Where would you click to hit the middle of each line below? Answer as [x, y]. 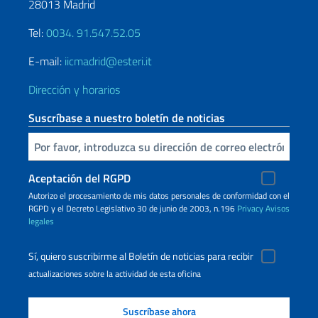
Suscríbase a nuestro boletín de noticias [127, 118]
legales [41, 221]
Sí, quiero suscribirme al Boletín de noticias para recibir [141, 257]
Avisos [278, 209]
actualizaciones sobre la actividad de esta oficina [115, 274]
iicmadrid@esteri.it [108, 61]
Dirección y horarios [74, 90]
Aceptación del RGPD [79, 179]
